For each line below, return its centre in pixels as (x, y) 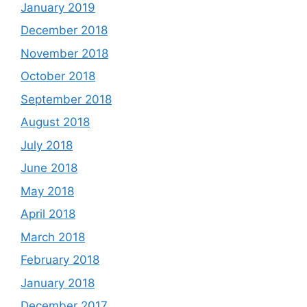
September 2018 (66, 99)
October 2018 (58, 76)
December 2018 (64, 30)
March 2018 (53, 237)
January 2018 (58, 283)
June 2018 (49, 168)
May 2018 (47, 191)
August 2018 (55, 122)
